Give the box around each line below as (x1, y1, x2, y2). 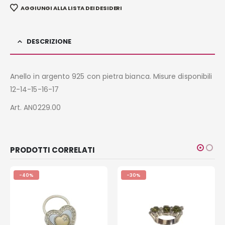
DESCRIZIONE (27, 36, 71, 46)
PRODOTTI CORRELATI (10, 144, 95, 155)
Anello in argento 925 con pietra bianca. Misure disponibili (10, 71, 212, 81)
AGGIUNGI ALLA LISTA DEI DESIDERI (21, 4, 123, 12)
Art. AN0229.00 (10, 102, 61, 113)
